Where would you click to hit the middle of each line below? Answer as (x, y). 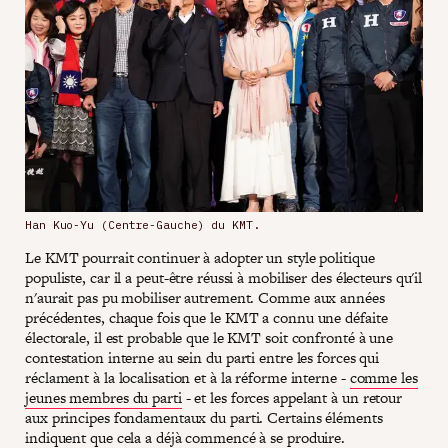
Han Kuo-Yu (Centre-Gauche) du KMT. (142, 224)
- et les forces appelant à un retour (292, 397)
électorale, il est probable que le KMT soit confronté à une (209, 337)
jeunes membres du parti (103, 397)
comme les (383, 377)
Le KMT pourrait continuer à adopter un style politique (200, 257)
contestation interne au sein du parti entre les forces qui (202, 357)
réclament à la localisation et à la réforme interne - (187, 377)
